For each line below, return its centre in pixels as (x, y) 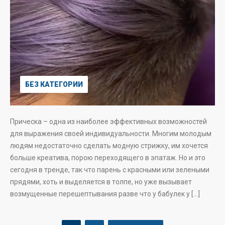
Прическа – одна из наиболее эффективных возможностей (108, 122)
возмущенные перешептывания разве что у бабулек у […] (105, 194)
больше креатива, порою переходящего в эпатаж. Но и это (108, 158)
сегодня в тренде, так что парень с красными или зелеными (110, 170)
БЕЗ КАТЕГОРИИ (54, 84)
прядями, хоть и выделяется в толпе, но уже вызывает (101, 182)
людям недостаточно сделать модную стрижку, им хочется (109, 146)
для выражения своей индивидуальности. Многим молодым (111, 134)
